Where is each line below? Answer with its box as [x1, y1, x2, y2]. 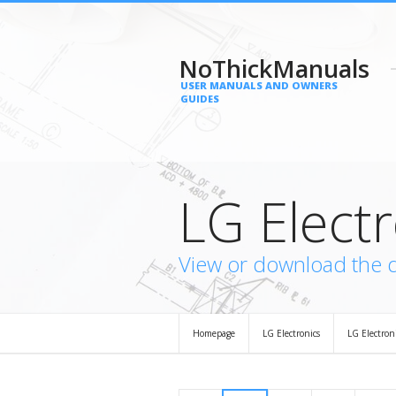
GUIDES [180, 92, 219, 105]
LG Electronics [263, 327, 320, 339]
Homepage [193, 327, 235, 339]
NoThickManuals [179, 52, 369, 85]
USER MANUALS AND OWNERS [180, 79, 338, 92]
